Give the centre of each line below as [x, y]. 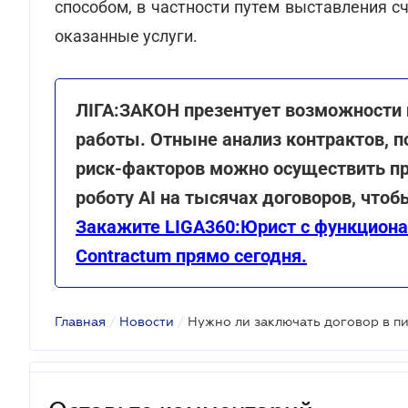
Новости [147, 321]
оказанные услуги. [126, 36]
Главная [80, 321]
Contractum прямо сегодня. [191, 256]
